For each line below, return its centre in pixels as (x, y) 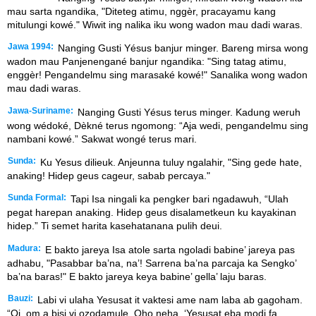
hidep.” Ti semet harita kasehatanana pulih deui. (115, 226)
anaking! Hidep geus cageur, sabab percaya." (109, 175)
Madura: (24, 248)
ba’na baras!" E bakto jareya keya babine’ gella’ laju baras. (137, 276)
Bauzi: (20, 299)
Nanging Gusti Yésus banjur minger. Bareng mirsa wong (182, 48)
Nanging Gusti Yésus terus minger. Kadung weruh (188, 112)
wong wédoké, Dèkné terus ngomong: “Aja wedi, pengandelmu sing (158, 125)
